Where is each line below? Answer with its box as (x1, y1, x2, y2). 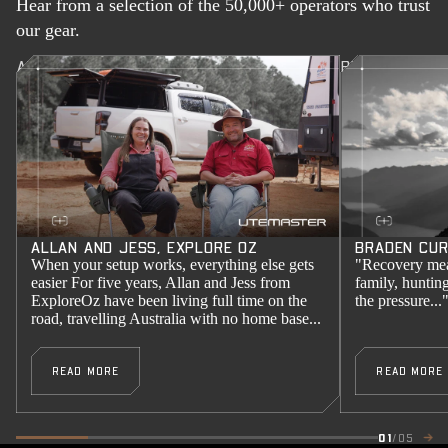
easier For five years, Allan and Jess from (31, 273, 290, 291)
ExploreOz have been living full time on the (31, 291, 307, 309)
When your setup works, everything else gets (31, 255, 314, 273)
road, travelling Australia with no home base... (31, 309, 321, 327)
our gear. (16, 19, 80, 40)
